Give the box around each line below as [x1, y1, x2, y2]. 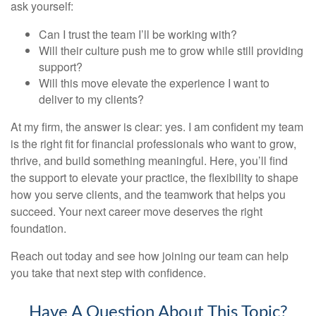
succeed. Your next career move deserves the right [11, 203, 262, 220]
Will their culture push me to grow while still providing [39, 42, 303, 59]
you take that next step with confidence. [11, 265, 206, 281]
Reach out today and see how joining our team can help [11, 248, 288, 265]
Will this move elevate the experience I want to [39, 75, 269, 92]
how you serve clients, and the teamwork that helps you [11, 186, 286, 203]
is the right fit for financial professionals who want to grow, [11, 135, 296, 152]
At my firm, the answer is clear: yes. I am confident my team [11, 119, 303, 135]
